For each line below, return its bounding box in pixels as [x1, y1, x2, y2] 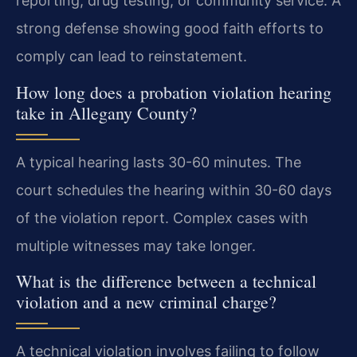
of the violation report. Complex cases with [16, 209, 308, 226]
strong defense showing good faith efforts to [16, 20, 324, 37]
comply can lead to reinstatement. [16, 48, 247, 65]
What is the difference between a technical [16, 269, 316, 292]
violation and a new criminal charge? [16, 289, 277, 313]
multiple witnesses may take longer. [16, 237, 256, 254]
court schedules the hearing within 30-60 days [16, 181, 331, 198]
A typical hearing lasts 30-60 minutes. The [16, 153, 301, 171]
